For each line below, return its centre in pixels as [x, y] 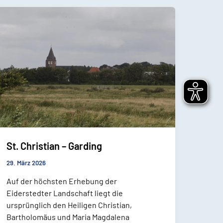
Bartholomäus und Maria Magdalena [68, 217]
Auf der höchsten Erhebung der [62, 181]
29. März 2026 [26, 163]
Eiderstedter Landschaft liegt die [65, 193]
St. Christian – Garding [55, 146]
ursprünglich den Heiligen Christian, [69, 205]
